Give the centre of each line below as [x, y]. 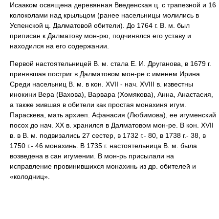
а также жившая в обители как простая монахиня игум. [98, 105]
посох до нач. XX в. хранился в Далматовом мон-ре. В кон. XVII [112, 125]
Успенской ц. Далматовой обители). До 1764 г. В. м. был [100, 25]
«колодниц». [30, 176]
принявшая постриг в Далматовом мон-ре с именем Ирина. [106, 74]
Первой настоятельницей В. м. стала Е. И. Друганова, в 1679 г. [110, 64]
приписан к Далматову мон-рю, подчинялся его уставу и [100, 36]
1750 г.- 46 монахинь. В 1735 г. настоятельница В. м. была [103, 146]
